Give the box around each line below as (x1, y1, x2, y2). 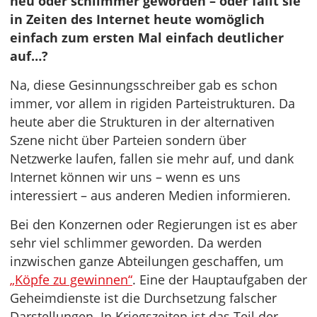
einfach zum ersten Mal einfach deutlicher (10, 29, 284, 46)
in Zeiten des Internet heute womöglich (10, 11, 265, 28)
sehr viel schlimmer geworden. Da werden (10, 234, 262, 251)
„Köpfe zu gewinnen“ (10, 271, 132, 288)
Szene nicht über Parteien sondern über (10, 132, 246, 149)
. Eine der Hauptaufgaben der (132, 271, 307, 288)
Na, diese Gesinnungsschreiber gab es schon (10, 76, 277, 93)
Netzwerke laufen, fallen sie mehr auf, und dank (10, 150, 294, 167)
